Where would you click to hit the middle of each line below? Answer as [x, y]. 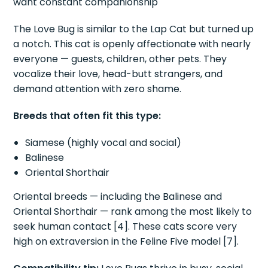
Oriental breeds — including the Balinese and [118, 196]
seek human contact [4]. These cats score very [125, 226]
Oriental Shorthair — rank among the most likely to [133, 211]
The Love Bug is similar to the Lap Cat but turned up [134, 29]
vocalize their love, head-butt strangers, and [118, 74]
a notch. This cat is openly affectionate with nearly [132, 44]
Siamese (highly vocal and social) [103, 142]
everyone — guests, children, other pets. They [120, 59]
